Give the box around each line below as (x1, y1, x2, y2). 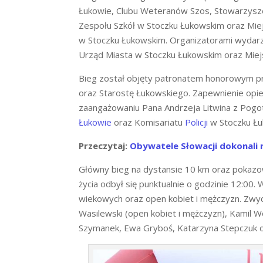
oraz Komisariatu (112, 116, 183, 129)
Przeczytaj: (79, 140, 130, 152)
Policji (183, 116, 208, 129)
